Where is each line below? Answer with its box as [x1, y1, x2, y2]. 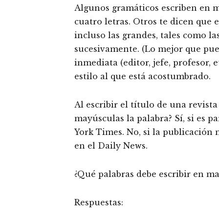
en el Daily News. [74, 141, 148, 151]
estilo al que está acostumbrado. [74, 71, 211, 81]
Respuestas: [74, 197, 123, 207]
